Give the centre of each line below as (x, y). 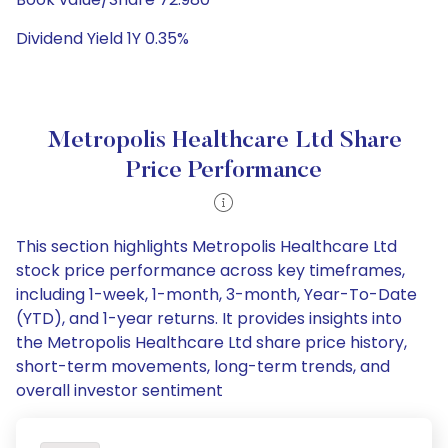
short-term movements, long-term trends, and (203, 366)
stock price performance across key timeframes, (210, 270)
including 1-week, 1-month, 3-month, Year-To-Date (216, 294)
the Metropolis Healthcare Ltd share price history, (211, 342)
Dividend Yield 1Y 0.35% (102, 38)
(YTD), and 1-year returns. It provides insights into (209, 318)
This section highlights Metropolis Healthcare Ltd (206, 246)
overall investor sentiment (119, 390)
